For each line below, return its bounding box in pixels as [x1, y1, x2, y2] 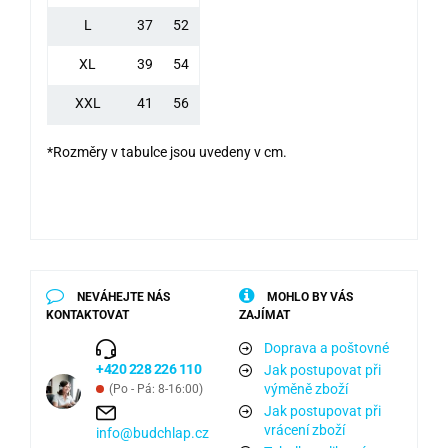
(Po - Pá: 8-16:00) [109, 382, 203, 397]
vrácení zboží [264, 422, 345, 439]
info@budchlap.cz [96, 425, 209, 442]
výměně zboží [264, 381, 348, 398]
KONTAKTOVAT [46, 308, 129, 323]
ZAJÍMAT [239, 308, 290, 323]
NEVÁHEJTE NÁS [74, 290, 170, 305]
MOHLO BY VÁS [264, 290, 353, 305]
